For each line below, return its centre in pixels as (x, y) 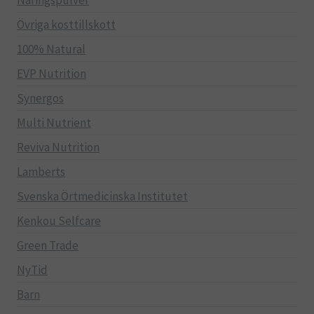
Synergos (40, 98)
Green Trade (48, 246)
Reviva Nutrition (58, 148)
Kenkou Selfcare (59, 221)
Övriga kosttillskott (66, 25)
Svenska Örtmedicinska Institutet (102, 197)
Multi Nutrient (54, 123)
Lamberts (41, 172)
